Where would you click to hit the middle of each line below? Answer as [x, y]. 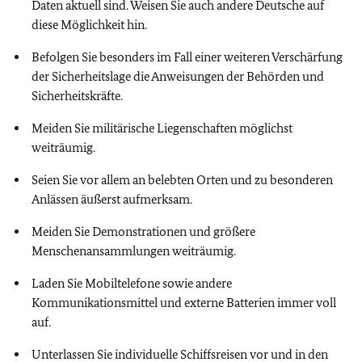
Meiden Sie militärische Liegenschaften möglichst [162, 128]
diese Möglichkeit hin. [89, 25]
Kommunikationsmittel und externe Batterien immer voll [184, 303]
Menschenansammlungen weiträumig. [134, 251]
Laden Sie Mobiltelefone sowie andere [132, 283]
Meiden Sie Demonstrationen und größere [143, 232]
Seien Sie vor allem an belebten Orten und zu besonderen [182, 180]
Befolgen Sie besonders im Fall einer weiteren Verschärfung [187, 57]
